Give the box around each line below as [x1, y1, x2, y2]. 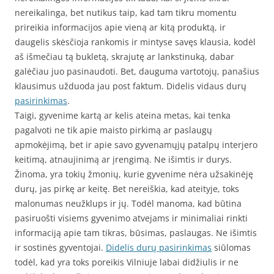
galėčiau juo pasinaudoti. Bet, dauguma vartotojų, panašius [15, 65, 259, 77]
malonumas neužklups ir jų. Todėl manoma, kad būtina [15, 198, 242, 209]
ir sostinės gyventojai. [15, 242, 106, 253]
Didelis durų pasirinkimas [106, 242, 212, 253]
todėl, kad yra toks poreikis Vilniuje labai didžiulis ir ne [15, 256, 239, 268]
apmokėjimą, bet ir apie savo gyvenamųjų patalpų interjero [15, 139, 257, 150]
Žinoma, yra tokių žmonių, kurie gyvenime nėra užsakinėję [15, 168, 253, 180]
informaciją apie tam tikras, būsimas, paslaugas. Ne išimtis [15, 227, 257, 239]
